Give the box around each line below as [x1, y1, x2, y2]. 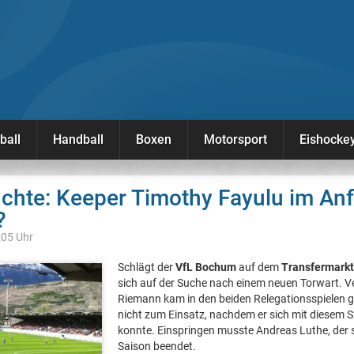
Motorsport [204, 132, 267, 147]
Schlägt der [118, 261, 175, 273]
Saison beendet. [118, 340, 196, 352]
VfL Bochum [175, 261, 236, 273]
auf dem [236, 261, 281, 273]
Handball [53, 132, 104, 147]
